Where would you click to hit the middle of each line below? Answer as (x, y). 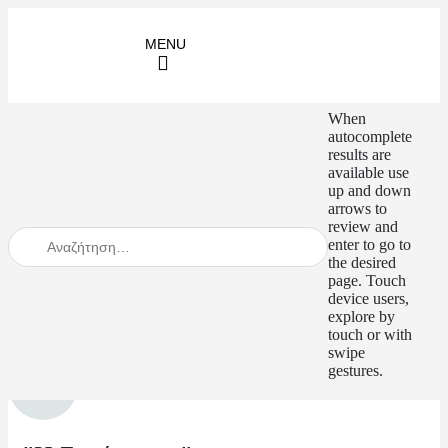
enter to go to (369, 245)
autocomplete (370, 137)
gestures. (355, 371)
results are (359, 155)
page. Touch (367, 281)
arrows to (357, 209)
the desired (362, 263)
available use (368, 173)
